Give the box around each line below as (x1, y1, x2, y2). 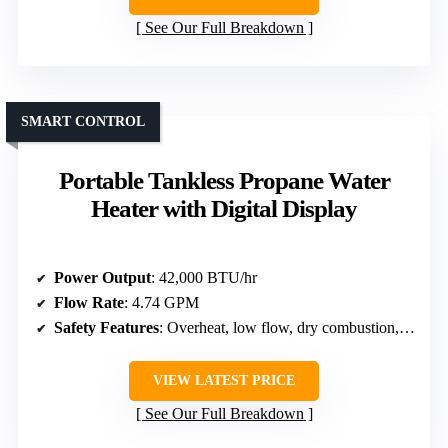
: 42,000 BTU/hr (151, 268, 257, 286)
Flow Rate (54, 293, 124, 311)
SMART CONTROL (21, 113, 145, 129)
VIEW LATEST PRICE (153, 372, 295, 388)
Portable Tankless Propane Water (58, 166, 390, 194)
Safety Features (54, 318, 159, 336)
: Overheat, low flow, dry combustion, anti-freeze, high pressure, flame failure (159, 318, 399, 336)
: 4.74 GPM (124, 293, 199, 311)
